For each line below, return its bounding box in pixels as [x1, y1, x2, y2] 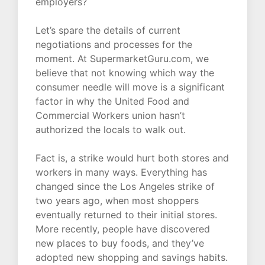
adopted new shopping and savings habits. [35, 251, 228, 264]
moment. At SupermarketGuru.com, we [35, 53, 209, 65]
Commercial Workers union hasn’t [35, 109, 185, 122]
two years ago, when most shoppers [35, 195, 199, 207]
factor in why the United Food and [35, 95, 189, 108]
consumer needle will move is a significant [35, 81, 225, 93]
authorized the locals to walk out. [35, 124, 186, 136]
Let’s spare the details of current [35, 24, 180, 37]
